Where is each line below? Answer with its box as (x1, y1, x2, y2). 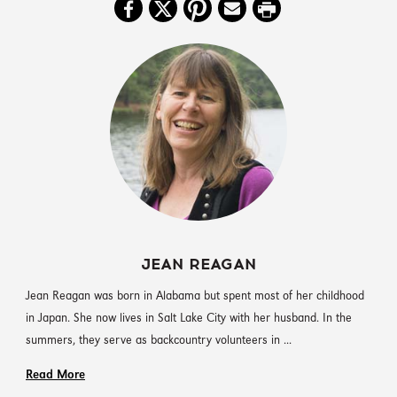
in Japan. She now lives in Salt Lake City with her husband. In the (26, 313, 352, 325)
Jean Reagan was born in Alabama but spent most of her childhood (26, 291, 364, 303)
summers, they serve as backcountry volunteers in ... (26, 335, 292, 347)
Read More (26, 370, 85, 382)
